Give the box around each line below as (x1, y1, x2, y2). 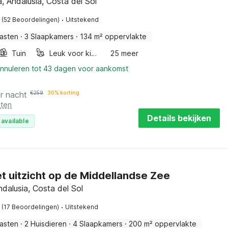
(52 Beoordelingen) (2, 16, 60, 23)
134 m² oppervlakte (80, 32, 147, 41)
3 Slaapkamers (24, 32, 74, 41)
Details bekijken (147, 113, 211, 123)
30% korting (47, 90, 79, 96)
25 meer (110, 49, 139, 58)
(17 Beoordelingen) (2, 203, 59, 211)
